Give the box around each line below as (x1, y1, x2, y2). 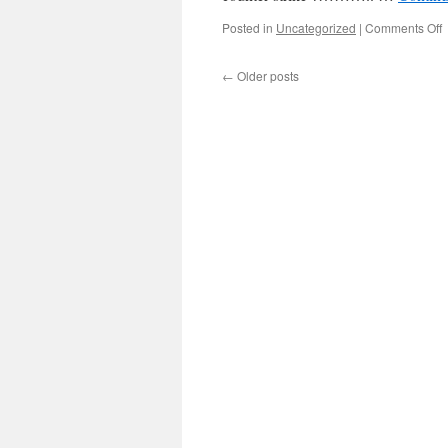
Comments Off (365, 19, 442, 36)
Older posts (234, 67, 299, 84)
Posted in (222, 19, 273, 36)
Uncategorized (276, 19, 356, 36)
